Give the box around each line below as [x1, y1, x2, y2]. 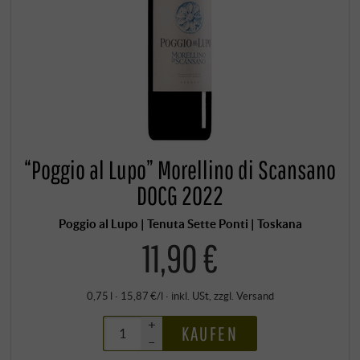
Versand [235, 288, 274, 302]
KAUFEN [181, 321, 238, 345]
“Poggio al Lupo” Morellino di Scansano [24, 154, 336, 186]
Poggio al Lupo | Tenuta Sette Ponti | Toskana [58, 216, 302, 231]
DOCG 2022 [137, 180, 223, 211]
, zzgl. [208, 288, 236, 302]
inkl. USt [170, 288, 209, 302]
